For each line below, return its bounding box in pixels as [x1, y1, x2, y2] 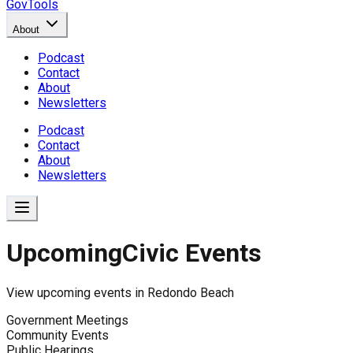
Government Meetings [6, 312, 128, 328]
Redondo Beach [147, 284, 234, 300]
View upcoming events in [6, 284, 147, 300]
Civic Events [122, 238, 262, 269]
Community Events [6, 327, 109, 343]
